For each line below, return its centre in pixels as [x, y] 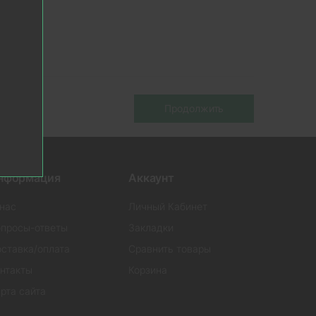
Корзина [148, 270]
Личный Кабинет [168, 206]
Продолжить [194, 109]
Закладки [151, 227]
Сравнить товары [170, 249]
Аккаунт [151, 178]
